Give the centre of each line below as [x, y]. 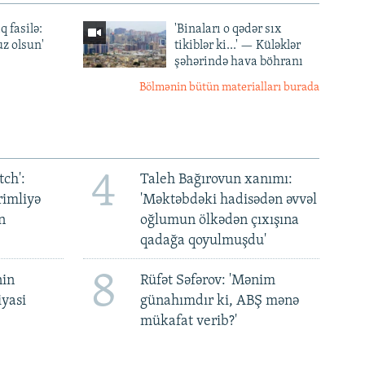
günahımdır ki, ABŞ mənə [219, 301]
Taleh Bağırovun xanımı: [216, 180]
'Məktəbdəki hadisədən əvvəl [228, 200]
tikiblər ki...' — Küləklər [237, 46]
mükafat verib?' [188, 321]
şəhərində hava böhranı [238, 62]
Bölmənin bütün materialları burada [229, 88]
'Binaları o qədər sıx [227, 30]
